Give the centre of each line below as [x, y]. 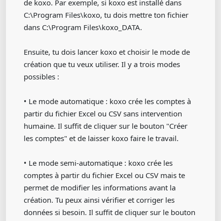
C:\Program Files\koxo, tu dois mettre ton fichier [106, 15]
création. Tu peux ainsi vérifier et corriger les [99, 200]
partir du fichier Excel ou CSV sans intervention [103, 113]
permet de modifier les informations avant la [100, 187]
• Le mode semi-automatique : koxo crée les [98, 163]
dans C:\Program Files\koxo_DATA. [83, 27]
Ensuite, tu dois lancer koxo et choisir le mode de [107, 52]
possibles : [41, 76]
